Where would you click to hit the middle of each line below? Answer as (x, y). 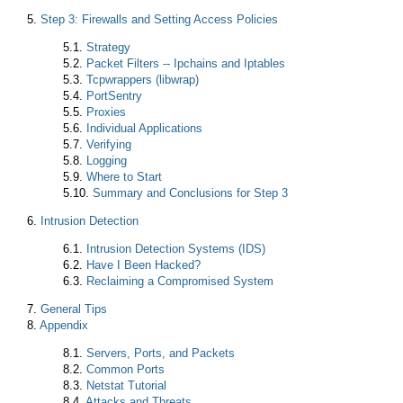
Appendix (64, 325)
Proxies (106, 112)
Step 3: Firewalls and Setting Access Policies (159, 19)
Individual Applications (144, 128)
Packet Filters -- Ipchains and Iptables (186, 63)
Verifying (109, 144)
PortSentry (114, 95)
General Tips (74, 309)
